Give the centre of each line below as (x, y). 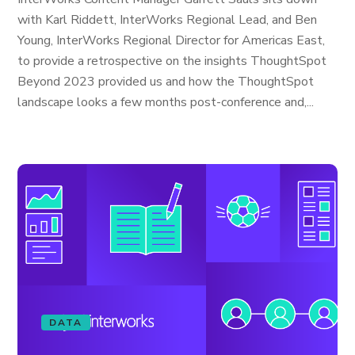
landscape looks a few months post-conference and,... (166, 102)
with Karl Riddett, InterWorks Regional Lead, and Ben (168, 20)
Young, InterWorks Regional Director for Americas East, (172, 40)
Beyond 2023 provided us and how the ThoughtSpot (166, 82)
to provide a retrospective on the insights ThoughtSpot (172, 61)
